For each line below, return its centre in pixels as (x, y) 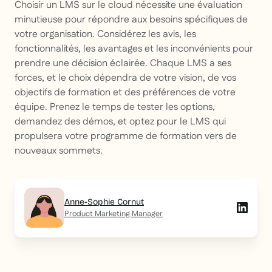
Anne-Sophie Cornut (104, 202)
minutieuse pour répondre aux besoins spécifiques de (131, 20)
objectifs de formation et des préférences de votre (125, 93)
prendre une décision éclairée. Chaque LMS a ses (123, 64)
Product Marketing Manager (114, 214)
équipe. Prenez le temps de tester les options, (115, 107)
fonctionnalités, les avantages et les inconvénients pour (134, 49)
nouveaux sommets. (59, 151)
